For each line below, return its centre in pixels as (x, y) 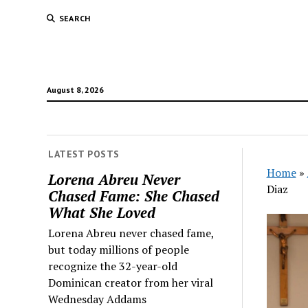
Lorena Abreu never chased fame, (131, 233)
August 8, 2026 (75, 90)
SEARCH (75, 18)
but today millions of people (119, 249)
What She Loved (102, 212)
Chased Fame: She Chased (134, 196)
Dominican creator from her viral (131, 282)
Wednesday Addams (98, 299)
